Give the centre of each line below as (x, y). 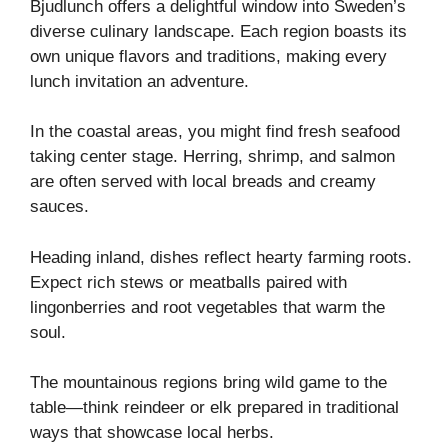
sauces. (59, 207)
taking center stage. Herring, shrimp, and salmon (212, 157)
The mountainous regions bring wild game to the (208, 383)
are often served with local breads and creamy (203, 182)
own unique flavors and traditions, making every (208, 56)
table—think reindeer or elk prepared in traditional (214, 408)
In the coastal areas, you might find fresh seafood (215, 132)
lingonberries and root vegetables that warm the (207, 307)
